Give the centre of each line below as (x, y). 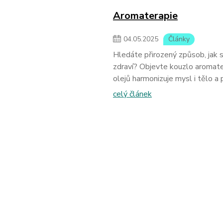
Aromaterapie (145, 16)
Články (179, 39)
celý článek (132, 94)
